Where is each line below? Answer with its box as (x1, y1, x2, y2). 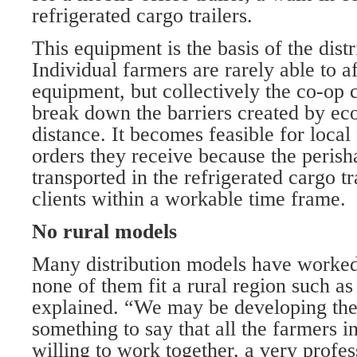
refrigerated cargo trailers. (32, 4, 253, 27)
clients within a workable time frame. (32, 187, 346, 210)
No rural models (32, 220, 177, 243)
